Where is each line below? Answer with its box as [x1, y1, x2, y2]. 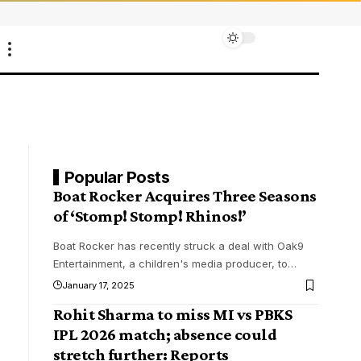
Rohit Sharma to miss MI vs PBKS [52, 305, 293, 325]
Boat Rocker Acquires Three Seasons [52, 186, 317, 206]
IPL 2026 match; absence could [52, 325, 277, 345]
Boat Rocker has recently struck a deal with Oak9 [52, 239, 304, 253]
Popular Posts [64, 168, 170, 188]
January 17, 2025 [61, 280, 135, 292]
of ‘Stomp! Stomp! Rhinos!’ [52, 206, 247, 226]
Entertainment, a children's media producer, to [52, 257, 288, 271]
